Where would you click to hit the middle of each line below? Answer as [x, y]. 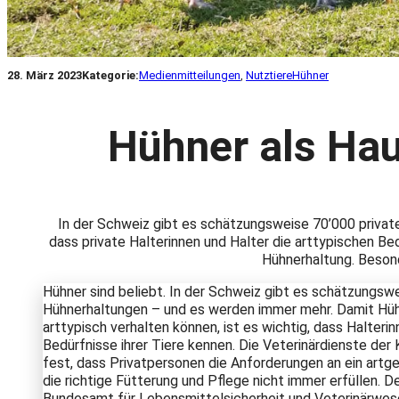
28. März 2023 [45, 75]
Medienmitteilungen [190, 75]
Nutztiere [269, 75]
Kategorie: [110, 75]
